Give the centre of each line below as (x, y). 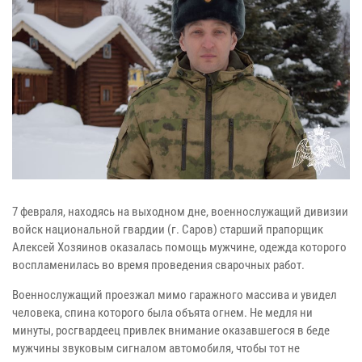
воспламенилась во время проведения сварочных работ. (158, 265)
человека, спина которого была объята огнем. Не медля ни (162, 312)
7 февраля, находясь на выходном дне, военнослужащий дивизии (180, 211)
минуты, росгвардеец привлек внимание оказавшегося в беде (171, 330)
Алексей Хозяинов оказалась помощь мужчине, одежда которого (179, 247)
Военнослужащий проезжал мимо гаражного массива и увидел (175, 295)
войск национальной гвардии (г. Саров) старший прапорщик (168, 229)
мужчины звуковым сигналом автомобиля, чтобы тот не (156, 348)
